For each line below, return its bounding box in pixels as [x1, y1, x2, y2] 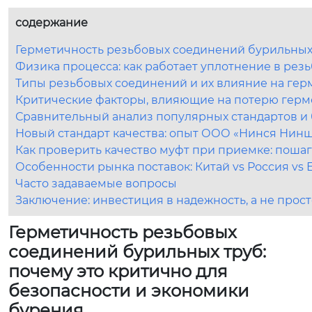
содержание [15, 15, 88, 29]
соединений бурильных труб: [8, 241, 266, 262]
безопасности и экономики [8, 280, 249, 301]
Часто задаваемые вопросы [15, 176, 177, 190]
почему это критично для [8, 260, 228, 281]
